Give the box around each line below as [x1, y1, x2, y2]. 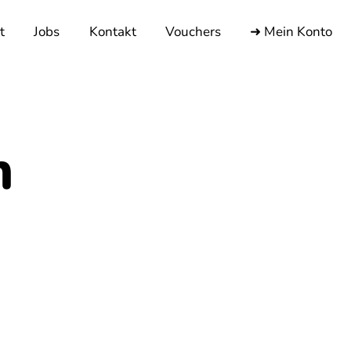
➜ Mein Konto [250, 22, 332, 41]
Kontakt [89, 22, 136, 41]
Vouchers [165, 22, 221, 41]
